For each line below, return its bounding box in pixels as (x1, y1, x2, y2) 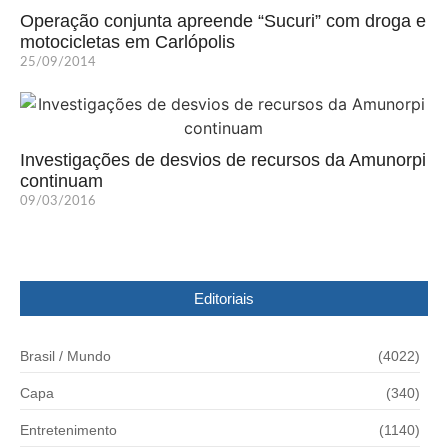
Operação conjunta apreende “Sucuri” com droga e (20, 10, 426, 31)
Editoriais (194, 289, 254, 307)
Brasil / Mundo (20, 347, 111, 364)
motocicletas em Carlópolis (20, 31, 235, 52)
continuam (20, 170, 103, 191)
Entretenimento (20, 421, 117, 438)
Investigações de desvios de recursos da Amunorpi (20, 149, 426, 170)
